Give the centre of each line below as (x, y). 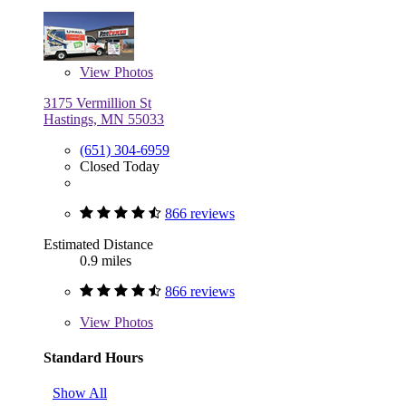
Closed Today (120, 166)
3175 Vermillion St (97, 102)
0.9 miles (106, 260)
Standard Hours (93, 357)
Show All (80, 393)
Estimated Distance (98, 244)
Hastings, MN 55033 (104, 119)
